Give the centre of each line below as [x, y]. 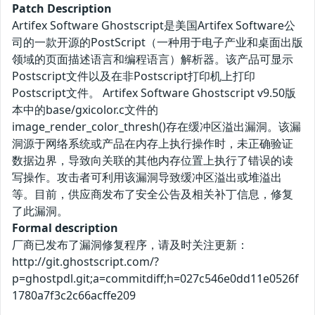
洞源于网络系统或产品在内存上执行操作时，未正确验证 [153, 144]
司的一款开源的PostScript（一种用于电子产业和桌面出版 [157, 43]
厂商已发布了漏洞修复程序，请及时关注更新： [130, 245]
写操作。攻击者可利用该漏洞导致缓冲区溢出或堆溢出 [147, 178]
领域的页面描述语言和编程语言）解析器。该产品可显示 [153, 59]
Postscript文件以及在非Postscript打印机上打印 [134, 76]
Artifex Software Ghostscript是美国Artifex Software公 [154, 26]
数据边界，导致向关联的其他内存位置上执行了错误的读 [153, 161]
